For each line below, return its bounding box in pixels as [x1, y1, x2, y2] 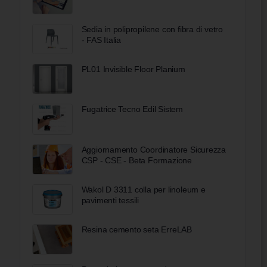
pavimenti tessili [81, 195, 139, 205]
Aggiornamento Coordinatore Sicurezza [81, 144, 226, 154]
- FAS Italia [81, 35, 122, 45]
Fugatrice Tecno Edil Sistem [81, 104, 183, 114]
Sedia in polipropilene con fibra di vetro [81, 24, 223, 35]
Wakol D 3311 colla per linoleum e [81, 184, 206, 194]
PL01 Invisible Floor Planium [81, 64, 185, 74]
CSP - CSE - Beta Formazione [81, 155, 192, 165]
